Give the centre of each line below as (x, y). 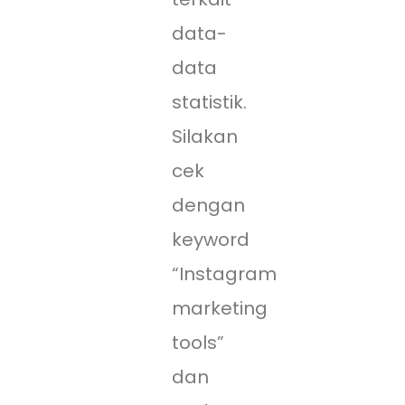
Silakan (205, 137)
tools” (198, 343)
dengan (208, 206)
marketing (220, 309)
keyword (211, 240)
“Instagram (224, 274)
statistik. (209, 103)
